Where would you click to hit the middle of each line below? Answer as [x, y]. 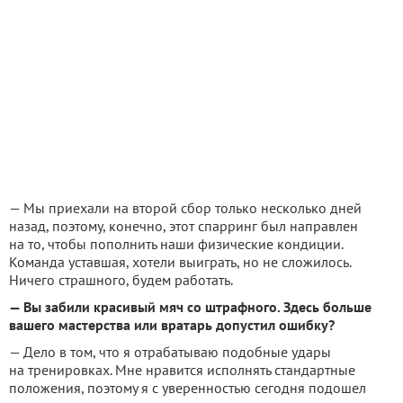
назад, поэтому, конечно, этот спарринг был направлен [184, 225]
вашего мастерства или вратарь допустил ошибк [165, 324]
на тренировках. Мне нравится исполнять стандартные [182, 369]
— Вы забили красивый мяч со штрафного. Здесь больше [190, 306]
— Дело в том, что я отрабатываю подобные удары [170, 351]
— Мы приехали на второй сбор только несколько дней [185, 207]
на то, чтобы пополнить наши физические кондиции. [176, 243]
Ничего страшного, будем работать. [121, 279]
